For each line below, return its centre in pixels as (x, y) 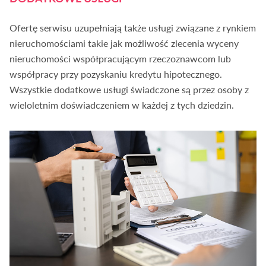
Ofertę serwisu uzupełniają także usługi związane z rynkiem (133, 28)
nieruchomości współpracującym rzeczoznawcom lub (121, 59)
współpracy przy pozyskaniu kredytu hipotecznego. (116, 74)
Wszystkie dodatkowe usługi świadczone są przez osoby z (129, 90)
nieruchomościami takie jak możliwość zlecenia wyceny (124, 43)
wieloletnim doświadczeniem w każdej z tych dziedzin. (122, 105)
